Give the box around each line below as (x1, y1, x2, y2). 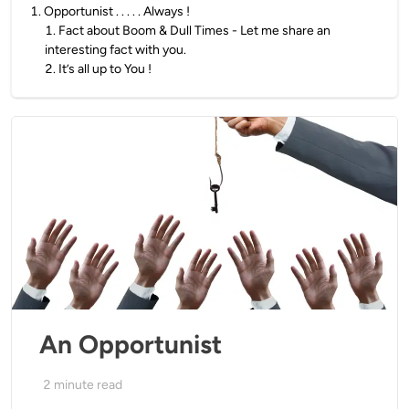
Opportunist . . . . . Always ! (44, 4, 190, 19)
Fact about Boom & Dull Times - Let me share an (58, 23, 330, 38)
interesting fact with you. (45, 42, 186, 58)
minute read (54, 377, 122, 393)
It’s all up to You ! (58, 61, 152, 77)
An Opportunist (39, 329, 222, 360)
